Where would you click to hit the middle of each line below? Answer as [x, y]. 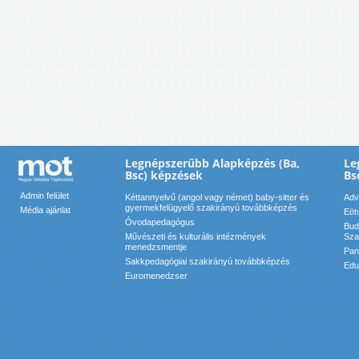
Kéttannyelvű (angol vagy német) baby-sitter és [217, 198]
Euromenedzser [156, 276]
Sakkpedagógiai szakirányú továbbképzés [208, 262]
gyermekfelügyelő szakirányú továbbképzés [211, 208]
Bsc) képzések [164, 175]
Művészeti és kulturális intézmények [196, 237]
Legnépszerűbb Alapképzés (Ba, [212, 163]
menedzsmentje [156, 247]
